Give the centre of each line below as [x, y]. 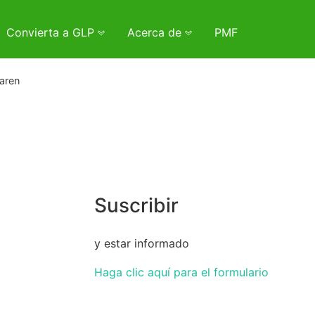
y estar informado [142, 243]
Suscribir [136, 206]
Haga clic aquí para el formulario [181, 272]
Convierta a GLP [52, 32]
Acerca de [156, 32]
